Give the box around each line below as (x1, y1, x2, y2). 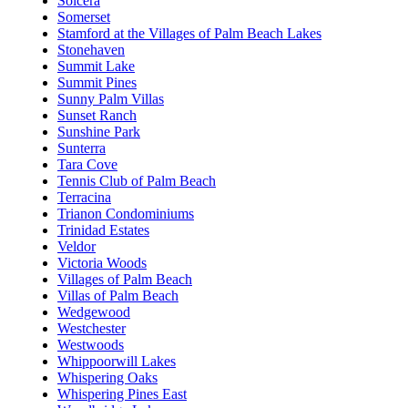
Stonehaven (57, 42, 125, 58)
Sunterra (57, 140, 106, 157)
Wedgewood (57, 304, 130, 321)
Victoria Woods (57, 255, 147, 271)
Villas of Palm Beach (57, 288, 178, 304)
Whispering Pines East (57, 386, 187, 403)
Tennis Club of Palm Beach (57, 173, 216, 189)
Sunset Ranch (57, 107, 137, 124)
